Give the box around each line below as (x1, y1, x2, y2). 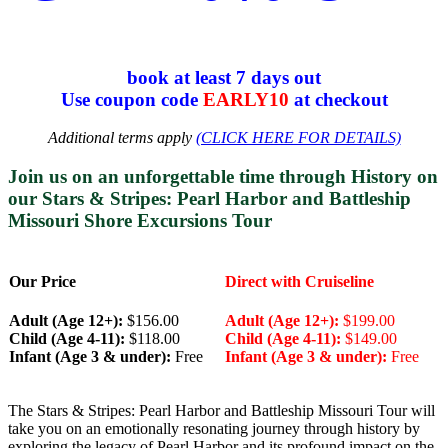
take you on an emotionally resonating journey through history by (8, 420, 420, 438)
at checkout (288, 88, 388, 110)
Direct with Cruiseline (225, 272, 374, 290)
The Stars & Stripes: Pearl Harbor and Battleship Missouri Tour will (8, 402, 435, 420)
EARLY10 (202, 88, 289, 110)
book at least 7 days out (127, 66, 321, 88)
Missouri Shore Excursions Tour (8, 209, 272, 231)
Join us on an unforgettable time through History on (8, 165, 438, 187)
